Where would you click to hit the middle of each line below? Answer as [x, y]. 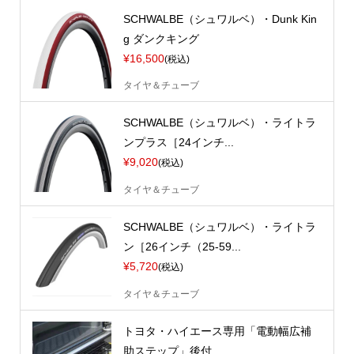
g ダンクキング [161, 38]
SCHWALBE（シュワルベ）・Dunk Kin [220, 19]
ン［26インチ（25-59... [182, 247]
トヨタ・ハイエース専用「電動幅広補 [217, 331]
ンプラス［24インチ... [178, 143]
